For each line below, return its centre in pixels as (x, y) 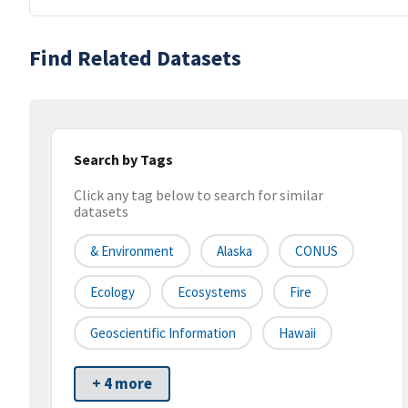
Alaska (235, 251)
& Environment (132, 251)
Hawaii (297, 333)
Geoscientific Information (163, 333)
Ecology (112, 292)
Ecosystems (212, 292)
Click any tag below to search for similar (199, 195)
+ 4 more (122, 384)
